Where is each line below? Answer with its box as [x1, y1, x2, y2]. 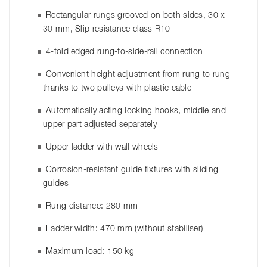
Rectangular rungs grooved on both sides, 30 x [46, 11, 225, 20]
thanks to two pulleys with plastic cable [43, 84, 192, 93]
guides [43, 179, 69, 188]
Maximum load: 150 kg [46, 247, 134, 256]
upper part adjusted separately [43, 120, 157, 129]
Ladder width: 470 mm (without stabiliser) [46, 225, 203, 234]
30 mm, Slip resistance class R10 [43, 25, 170, 34]
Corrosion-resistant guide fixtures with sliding [46, 166, 219, 175]
